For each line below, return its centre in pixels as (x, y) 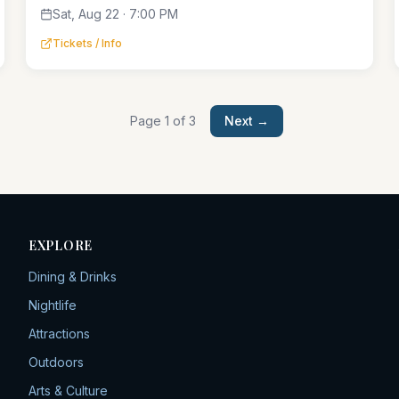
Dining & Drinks (73, 277)
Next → (247, 121)
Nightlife (53, 305)
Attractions (59, 334)
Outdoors (56, 362)
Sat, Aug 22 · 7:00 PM (116, 14)
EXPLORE (61, 245)
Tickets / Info (88, 43)
